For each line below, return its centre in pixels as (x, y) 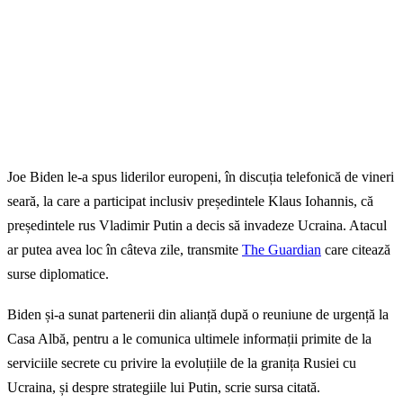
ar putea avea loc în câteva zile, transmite (125, 250)
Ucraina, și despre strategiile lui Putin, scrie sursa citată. (164, 388)
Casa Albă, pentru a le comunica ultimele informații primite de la (189, 339)
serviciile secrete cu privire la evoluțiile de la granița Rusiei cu (182, 363)
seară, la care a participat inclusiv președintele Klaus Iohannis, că (190, 201)
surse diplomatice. (58, 274)
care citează (356, 250)
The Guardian (282, 250)
